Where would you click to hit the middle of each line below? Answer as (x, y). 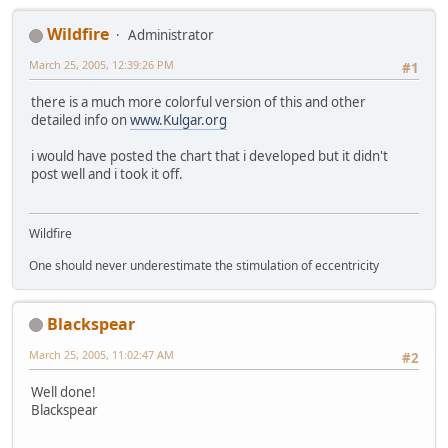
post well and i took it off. (107, 174)
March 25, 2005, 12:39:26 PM (101, 65)
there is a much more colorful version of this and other (198, 102)
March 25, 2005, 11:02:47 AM (101, 354)
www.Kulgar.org (178, 120)
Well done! (63, 392)
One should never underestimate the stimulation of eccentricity (204, 265)
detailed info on (80, 120)
